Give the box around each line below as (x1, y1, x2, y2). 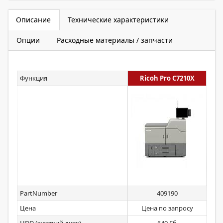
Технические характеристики (68, 15, 169, 24)
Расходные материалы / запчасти (57, 35, 173, 45)
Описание (16, 15, 51, 24)
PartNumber (20, 189, 57, 198)
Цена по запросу (141, 204, 193, 213)
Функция (20, 74, 47, 83)
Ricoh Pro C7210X (139, 74, 195, 83)
